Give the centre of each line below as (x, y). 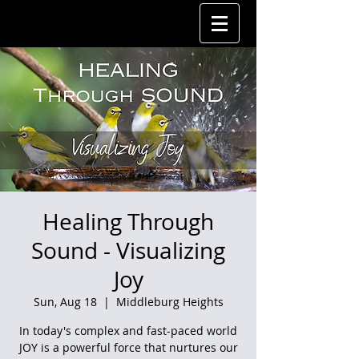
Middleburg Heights (169, 302)
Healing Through (128, 222)
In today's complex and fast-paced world (128, 331)
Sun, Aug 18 (65, 302)
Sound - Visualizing (128, 250)
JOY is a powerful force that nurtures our (128, 347)
